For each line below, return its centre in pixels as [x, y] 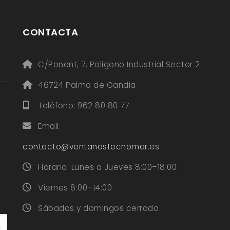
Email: [49, 126]
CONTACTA [50, 32]
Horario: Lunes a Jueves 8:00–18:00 [107, 167]
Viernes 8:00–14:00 [75, 188]
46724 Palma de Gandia [87, 85]
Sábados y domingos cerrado [98, 208]
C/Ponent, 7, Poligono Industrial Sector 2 [119, 65]
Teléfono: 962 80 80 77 [83, 106]
